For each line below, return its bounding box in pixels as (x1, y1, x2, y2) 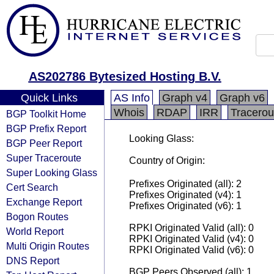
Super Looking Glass (6, 167, 97, 178)
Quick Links (20, 92, 78, 104)
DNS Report (6, 255, 59, 266)
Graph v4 (162, 92, 207, 104)
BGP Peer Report (6, 138, 82, 149)
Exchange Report (6, 196, 82, 207)
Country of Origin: (129, 155, 205, 166)
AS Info (114, 92, 150, 104)
